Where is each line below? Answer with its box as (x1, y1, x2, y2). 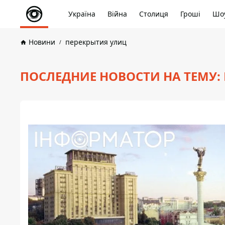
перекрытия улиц (65, 37, 127, 47)
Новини (29, 37, 55, 47)
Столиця (139, 9, 168, 19)
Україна (68, 9, 95, 19)
